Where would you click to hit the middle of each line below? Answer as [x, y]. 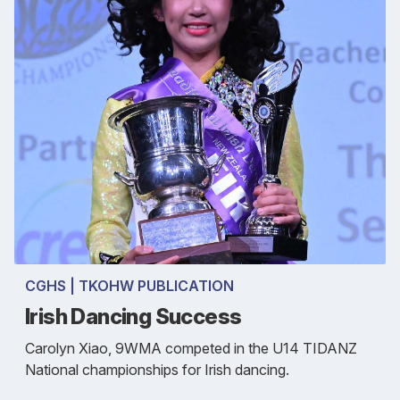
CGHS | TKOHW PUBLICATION [129, 285]
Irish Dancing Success [133, 316]
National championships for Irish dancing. [157, 369]
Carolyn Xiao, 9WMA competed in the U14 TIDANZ [191, 348]
